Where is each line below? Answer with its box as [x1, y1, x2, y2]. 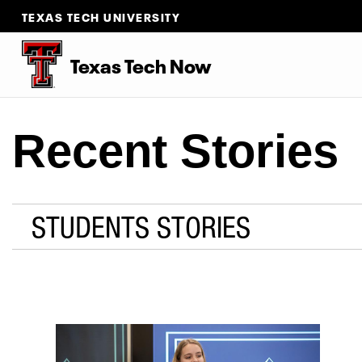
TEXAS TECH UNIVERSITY [21, 8, 181, 24]
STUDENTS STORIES [32, 208, 250, 244]
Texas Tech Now [69, 49, 212, 78]
